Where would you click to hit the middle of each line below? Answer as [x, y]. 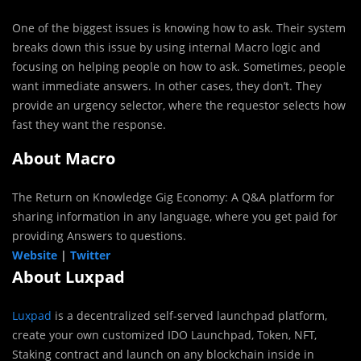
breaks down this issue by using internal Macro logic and [166, 48]
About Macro [64, 159]
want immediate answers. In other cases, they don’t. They [167, 86]
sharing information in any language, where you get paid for [175, 217]
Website [35, 255]
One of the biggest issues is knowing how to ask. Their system [179, 28]
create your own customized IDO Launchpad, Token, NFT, [164, 335]
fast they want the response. [89, 125]
